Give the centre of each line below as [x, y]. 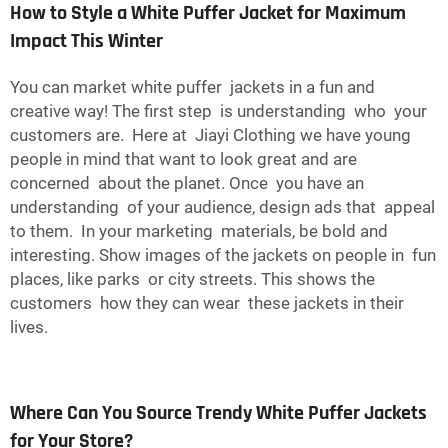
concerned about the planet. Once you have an [187, 183]
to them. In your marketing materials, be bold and [201, 231]
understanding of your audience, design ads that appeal [222, 207]
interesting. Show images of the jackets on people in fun [223, 255]
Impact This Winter [86, 41]
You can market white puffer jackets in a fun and [192, 87]
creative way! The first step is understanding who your [220, 111]
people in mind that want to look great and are [185, 159]
